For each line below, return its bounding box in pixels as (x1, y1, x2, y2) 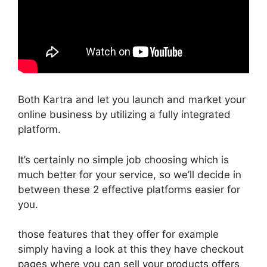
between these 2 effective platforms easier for (18, 183, 240, 195)
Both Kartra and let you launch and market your (18, 94, 246, 105)
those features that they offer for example (18, 228, 219, 240)
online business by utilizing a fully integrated (18, 108, 231, 120)
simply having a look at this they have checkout (18, 243, 244, 255)
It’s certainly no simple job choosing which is (18, 153, 229, 166)
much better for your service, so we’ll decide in (18, 168, 241, 181)
